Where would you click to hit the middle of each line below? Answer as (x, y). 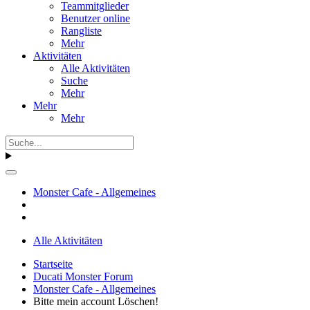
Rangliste (81, 30)
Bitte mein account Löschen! (96, 301)
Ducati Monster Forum (83, 276)
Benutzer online (95, 18)
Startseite (53, 264)
